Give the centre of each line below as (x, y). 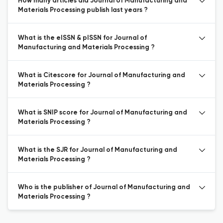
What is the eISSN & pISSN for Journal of (82, 38)
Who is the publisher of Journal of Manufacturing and (104, 187)
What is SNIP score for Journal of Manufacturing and (103, 113)
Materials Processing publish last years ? (83, 10)
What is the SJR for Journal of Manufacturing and (98, 150)
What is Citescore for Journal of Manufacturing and (102, 75)
